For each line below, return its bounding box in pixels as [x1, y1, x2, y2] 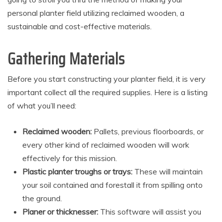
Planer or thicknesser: [22, 207, 98, 217]
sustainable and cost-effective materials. [7, 21, 152, 32]
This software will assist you [98, 207, 201, 217]
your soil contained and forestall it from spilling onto [22, 180, 203, 190]
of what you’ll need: [7, 101, 76, 111]
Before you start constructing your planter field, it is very [7, 74, 206, 84]
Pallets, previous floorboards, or [92, 126, 204, 137]
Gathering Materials [7, 47, 125, 72]
